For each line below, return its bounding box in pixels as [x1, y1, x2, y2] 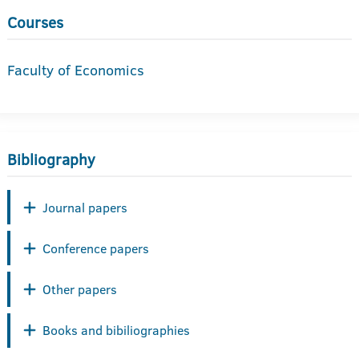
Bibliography [7, 149, 95, 171]
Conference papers [42, 239, 149, 257]
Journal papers [42, 198, 127, 216]
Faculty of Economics [7, 60, 144, 80]
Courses [7, 12, 63, 34]
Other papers [42, 280, 117, 298]
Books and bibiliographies [42, 321, 190, 340]
